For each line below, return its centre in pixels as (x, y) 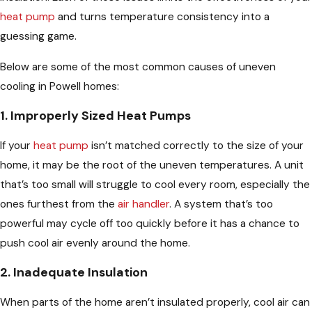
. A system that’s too (221, 204)
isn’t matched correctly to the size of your (196, 145)
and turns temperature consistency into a (162, 17)
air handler (143, 204)
